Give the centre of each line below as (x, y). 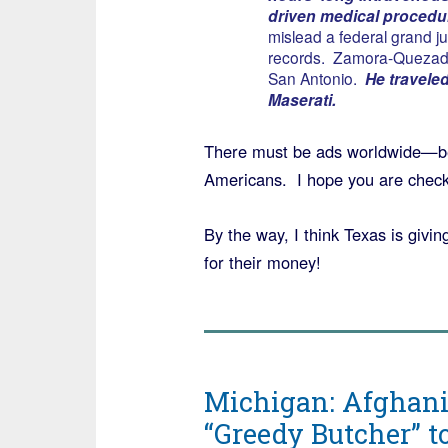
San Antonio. (314, 77)
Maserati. (303, 99)
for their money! (262, 261)
